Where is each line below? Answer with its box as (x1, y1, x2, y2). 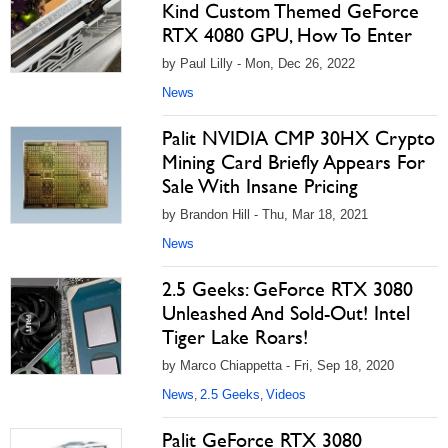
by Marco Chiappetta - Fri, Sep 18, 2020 (162, 358, 394, 373)
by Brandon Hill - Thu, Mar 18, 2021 (162, 207, 368, 222)
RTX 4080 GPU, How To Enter (162, 23, 412, 47)
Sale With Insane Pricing (162, 174, 358, 198)
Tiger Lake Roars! (162, 325, 308, 349)
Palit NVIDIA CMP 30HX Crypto (162, 126, 435, 150)
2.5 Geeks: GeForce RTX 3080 (162, 277, 413, 301)
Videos (266, 387, 306, 402)
